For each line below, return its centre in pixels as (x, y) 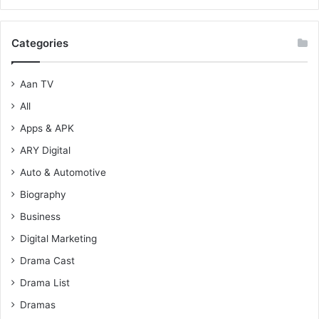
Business (40, 217)
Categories (40, 43)
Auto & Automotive (63, 173)
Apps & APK (47, 129)
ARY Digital (45, 151)
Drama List (45, 283)
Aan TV (37, 84)
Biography (43, 195)
